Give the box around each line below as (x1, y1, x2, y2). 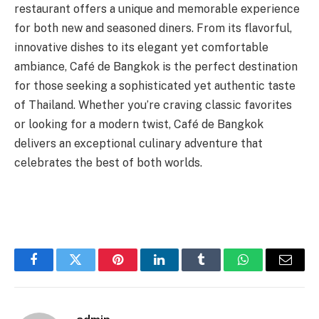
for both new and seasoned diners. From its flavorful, (14, 21, 292, 36)
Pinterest (116, 263, 162, 277)
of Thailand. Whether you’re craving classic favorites (14, 98, 292, 113)
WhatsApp (242, 263, 298, 277)
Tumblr (200, 263, 239, 277)
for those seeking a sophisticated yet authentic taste (14, 79, 296, 93)
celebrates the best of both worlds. (14, 156, 202, 170)
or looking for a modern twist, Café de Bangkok (14, 117, 263, 132)
